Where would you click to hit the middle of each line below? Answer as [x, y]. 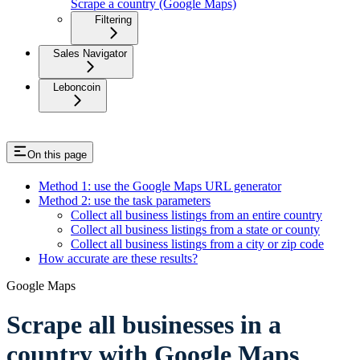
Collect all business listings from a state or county [195, 229]
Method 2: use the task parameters [125, 200]
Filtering [113, 19]
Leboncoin [77, 87]
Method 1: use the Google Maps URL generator [160, 186]
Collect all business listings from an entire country [196, 215]
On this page [57, 154]
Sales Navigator [90, 53]
